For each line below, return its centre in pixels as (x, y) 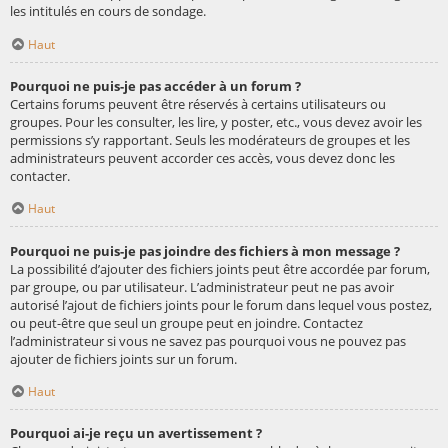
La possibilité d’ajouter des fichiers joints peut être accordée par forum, (220, 268)
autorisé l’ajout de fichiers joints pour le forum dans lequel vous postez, (221, 304)
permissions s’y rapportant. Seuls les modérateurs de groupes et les (210, 139)
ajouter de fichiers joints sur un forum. (123, 358)
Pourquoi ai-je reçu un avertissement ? (136, 433)
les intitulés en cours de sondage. (108, 11)
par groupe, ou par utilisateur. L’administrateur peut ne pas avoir (202, 286)
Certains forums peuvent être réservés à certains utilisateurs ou (198, 103)
